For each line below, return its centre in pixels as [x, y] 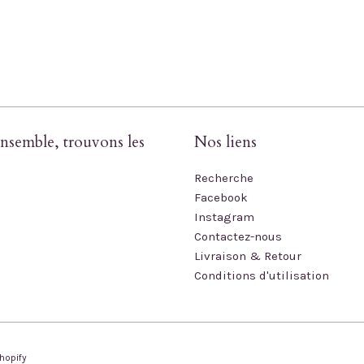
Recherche [224, 178]
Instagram [224, 217]
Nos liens [225, 142]
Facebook [221, 197]
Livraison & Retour [248, 256]
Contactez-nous [238, 236]
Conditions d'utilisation [262, 275]
